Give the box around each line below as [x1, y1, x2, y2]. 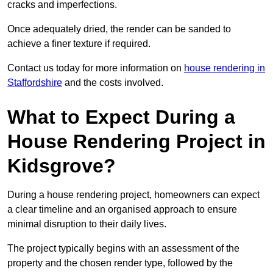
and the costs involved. [62, 77, 163, 88]
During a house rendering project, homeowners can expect [7, 189, 260, 200]
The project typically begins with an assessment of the [7, 243, 239, 253]
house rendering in [184, 62, 265, 73]
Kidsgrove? [7, 154, 116, 177]
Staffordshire [7, 77, 62, 88]
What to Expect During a [7, 105, 235, 128]
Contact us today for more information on [7, 62, 184, 73]
